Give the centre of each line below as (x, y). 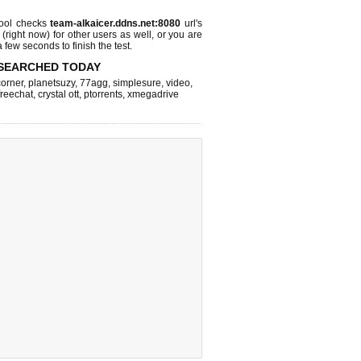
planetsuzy (52, 83)
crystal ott (58, 94)
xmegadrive (153, 94)
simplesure (137, 83)
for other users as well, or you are (127, 35)
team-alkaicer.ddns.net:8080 (116, 23)
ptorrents (103, 94)
